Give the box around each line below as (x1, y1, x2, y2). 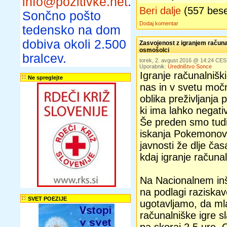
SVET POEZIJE (26, 196, 67, 202)
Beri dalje (139, 5, 181, 16)
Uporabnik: (139, 63, 168, 69)
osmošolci (139, 47, 169, 54)
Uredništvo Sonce (168, 63, 212, 69)
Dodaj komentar (139, 20, 178, 26)
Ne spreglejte (26, 74, 63, 81)
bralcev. (22, 52, 66, 65)
